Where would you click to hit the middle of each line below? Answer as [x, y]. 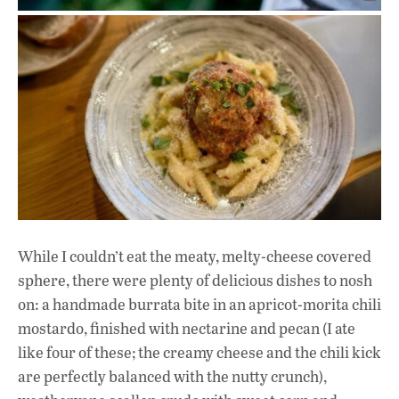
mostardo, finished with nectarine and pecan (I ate [187, 328]
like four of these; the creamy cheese [142, 352]
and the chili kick [324, 352]
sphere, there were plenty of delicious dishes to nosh [195, 280]
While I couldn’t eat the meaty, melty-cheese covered [195, 256]
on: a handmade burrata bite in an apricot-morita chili [199, 304]
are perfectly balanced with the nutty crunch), [172, 376]
